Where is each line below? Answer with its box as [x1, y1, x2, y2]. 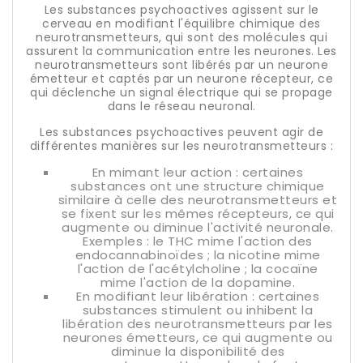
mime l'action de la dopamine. [100, 274, 296, 291]
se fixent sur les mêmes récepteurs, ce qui [61, 205, 335, 222]
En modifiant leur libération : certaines [76, 288, 319, 305]
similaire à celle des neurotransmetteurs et [58, 191, 338, 208]
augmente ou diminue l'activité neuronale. [62, 219, 334, 236]
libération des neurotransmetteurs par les [62, 315, 333, 332]
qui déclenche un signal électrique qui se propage [30, 84, 333, 100]
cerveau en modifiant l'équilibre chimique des [42, 15, 321, 32]
